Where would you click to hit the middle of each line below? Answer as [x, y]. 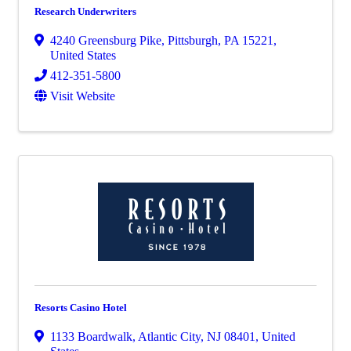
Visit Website [83, 96]
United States [83, 55]
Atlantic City [169, 337]
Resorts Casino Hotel [81, 308]
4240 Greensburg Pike [106, 40]
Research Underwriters [85, 11]
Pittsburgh [193, 40]
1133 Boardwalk [91, 337]
